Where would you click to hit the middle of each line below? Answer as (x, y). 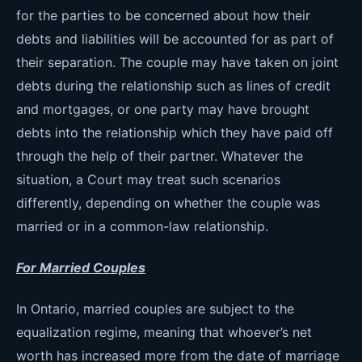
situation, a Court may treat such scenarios (148, 179)
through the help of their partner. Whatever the (160, 156)
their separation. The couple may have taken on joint (177, 62)
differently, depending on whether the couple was (168, 203)
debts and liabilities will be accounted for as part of (175, 39)
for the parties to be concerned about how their (163, 15)
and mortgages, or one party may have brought (163, 109)
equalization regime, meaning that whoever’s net (164, 332)
